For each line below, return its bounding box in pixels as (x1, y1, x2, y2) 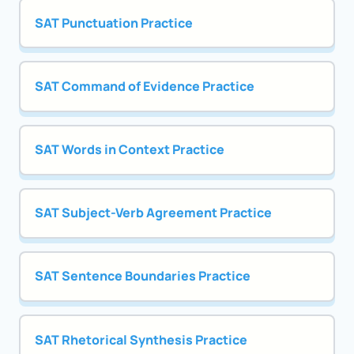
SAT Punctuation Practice (34, 13, 193, 32)
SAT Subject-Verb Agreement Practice (34, 204, 272, 222)
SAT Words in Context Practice (34, 141, 224, 159)
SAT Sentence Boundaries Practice (34, 267, 250, 285)
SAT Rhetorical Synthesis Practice (34, 330, 247, 348)
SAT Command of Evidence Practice (34, 77, 254, 95)
